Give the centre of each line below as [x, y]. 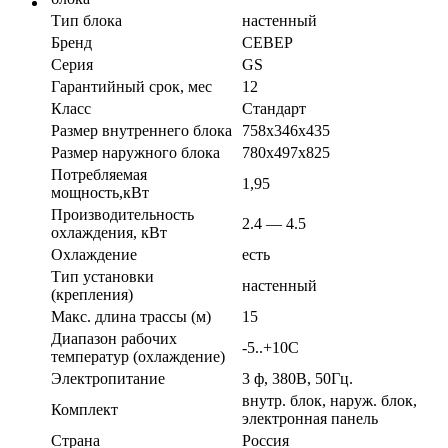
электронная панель [310, 419]
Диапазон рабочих [114, 339]
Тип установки [102, 277]
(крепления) [92, 295]
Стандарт [274, 109]
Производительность [122, 215]
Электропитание [108, 379]
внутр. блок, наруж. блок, [329, 401]
